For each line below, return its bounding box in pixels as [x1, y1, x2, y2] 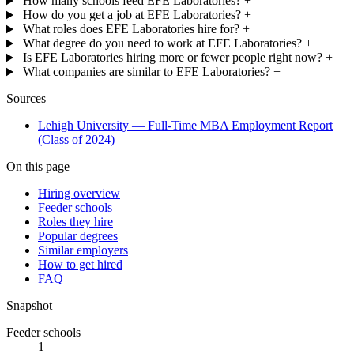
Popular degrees [38, 229, 118, 243]
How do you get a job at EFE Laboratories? [22, 8, 241, 22]
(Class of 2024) [38, 133, 115, 147]
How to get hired [38, 258, 122, 272]
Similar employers [38, 243, 128, 258]
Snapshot [6, 299, 52, 313]
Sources [6, 92, 46, 106]
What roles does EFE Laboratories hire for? [22, 22, 239, 36]
